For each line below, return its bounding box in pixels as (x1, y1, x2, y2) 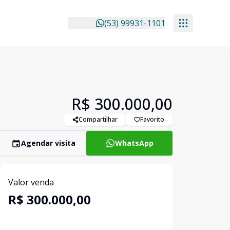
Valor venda (8, 177, 54, 188)
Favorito (140, 115, 164, 124)
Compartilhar (79, 115, 118, 124)
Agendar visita (21, 138, 75, 148)
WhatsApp (114, 138, 154, 148)
